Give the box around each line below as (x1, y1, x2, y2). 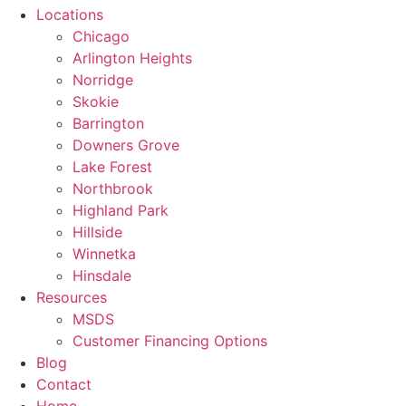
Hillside (72, 223, 122, 241)
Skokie (72, 92, 119, 111)
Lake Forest (72, 158, 152, 176)
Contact (36, 375, 92, 393)
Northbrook (72, 179, 153, 198)
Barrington (72, 114, 144, 132)
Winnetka (72, 245, 136, 263)
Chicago (72, 27, 130, 45)
